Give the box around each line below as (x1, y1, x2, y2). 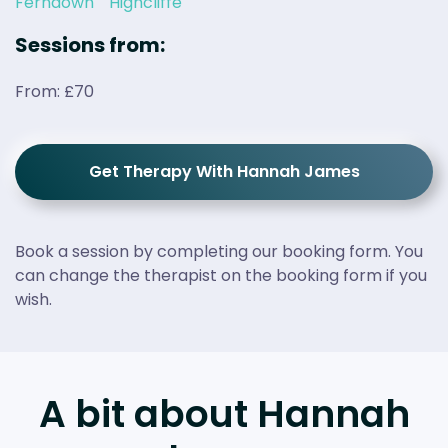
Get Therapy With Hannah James (88, 160, 360, 184)
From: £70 (15, 80, 94, 104)
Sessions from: (15, 31, 165, 60)
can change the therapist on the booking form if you (15, 264, 427, 288)
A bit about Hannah (38, 388, 410, 441)
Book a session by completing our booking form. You (15, 240, 423, 264)
